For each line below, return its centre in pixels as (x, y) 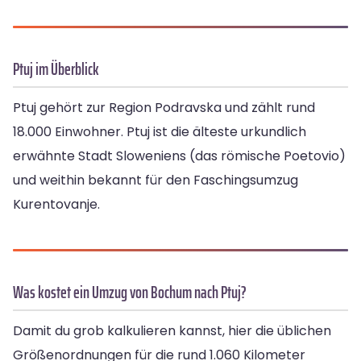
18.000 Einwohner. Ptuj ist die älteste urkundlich (160, 132)
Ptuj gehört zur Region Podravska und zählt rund (164, 108)
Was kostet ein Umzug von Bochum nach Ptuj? (130, 293)
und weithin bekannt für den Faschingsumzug (156, 180)
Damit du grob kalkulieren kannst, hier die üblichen (172, 331)
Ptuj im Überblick (56, 69)
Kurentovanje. (56, 205)
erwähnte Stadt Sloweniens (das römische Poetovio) (179, 156)
